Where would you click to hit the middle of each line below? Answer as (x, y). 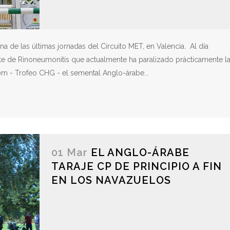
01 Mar (69, 152)
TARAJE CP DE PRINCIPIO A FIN (136, 166)
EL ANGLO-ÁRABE (140, 152)
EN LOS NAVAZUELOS (111, 180)
